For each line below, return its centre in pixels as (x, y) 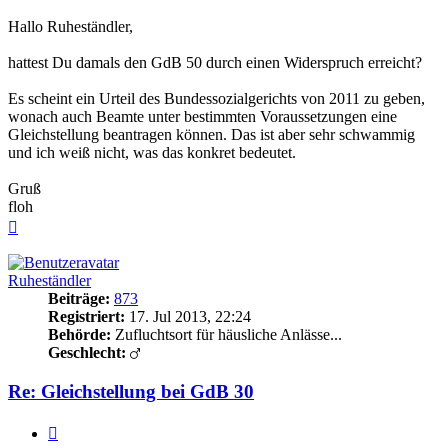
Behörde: (79, 335)
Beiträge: (79, 299)
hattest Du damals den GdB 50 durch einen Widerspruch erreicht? (215, 63)
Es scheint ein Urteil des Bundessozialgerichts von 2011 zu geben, (216, 99)
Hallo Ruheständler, (70, 27)
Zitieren (81, 429)
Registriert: (86, 317)
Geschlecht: (87, 353)
